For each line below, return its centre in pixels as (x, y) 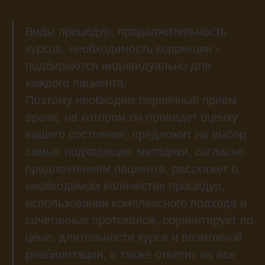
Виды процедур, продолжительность (126, 32)
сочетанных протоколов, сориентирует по (139, 220)
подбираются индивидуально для (118, 66)
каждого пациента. (76, 83)
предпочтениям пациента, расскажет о (132, 169)
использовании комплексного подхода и (136, 203)
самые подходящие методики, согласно (135, 152)
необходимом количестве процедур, (125, 186)
